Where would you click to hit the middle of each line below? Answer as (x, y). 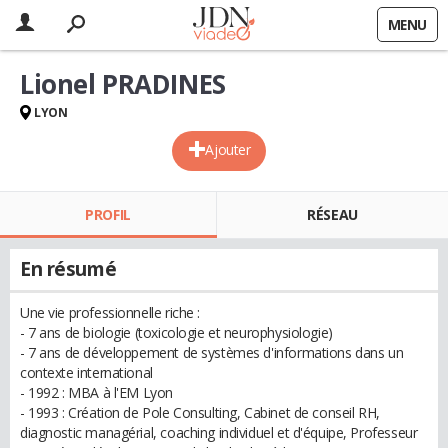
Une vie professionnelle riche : (110, 312)
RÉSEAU (332, 214)
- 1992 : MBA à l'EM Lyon (96, 392)
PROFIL (108, 214)
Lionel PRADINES (123, 84)
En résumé (68, 269)
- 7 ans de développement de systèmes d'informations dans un (212, 352)
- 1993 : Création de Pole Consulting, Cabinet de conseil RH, (200, 412)
